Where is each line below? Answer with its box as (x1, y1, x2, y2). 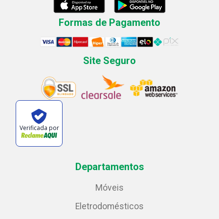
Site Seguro (83, 55, 136, 67)
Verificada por (19, 123, 59, 132)
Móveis (95, 183, 124, 193)
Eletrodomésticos (75, 201, 144, 212)
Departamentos (75, 161, 144, 173)
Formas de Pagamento (59, 17, 160, 28)
